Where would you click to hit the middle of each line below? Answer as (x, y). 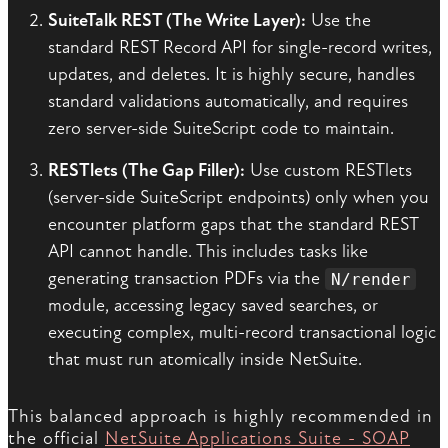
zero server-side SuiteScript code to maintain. (221, 129)
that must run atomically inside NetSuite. (205, 360)
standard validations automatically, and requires (228, 102)
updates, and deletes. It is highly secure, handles (231, 75)
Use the (338, 21)
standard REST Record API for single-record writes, (240, 48)
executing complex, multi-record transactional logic (242, 333)
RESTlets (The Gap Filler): (146, 171)
